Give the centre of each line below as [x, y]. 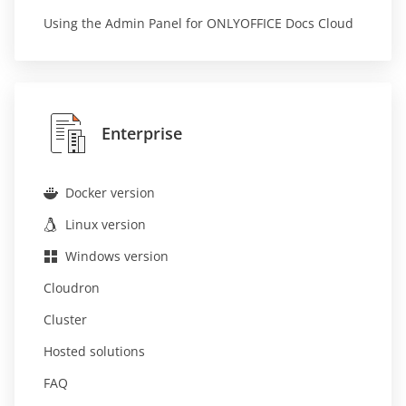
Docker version [110, 193]
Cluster [65, 319]
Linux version [106, 224]
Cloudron [72, 288]
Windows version [117, 256]
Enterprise [142, 133]
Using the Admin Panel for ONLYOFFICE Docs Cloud [198, 23]
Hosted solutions [94, 351]
